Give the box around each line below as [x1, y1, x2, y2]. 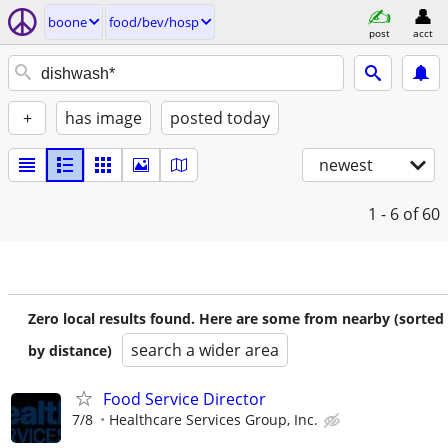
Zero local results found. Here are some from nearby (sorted [28, 309, 444, 328]
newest [319, 154, 373, 176]
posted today [170, 107, 270, 129]
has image [65, 107, 142, 129]
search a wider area [131, 339, 279, 361]
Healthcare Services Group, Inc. [109, 410, 318, 429]
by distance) [28, 341, 112, 360]
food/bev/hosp [109, 13, 199, 31]
